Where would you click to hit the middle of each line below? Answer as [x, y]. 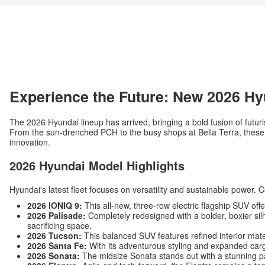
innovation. [30, 142]
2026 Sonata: [54, 256]
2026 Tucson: [54, 236]
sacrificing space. [59, 226]
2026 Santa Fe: [57, 246]
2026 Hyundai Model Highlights [97, 166]
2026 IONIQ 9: [55, 206]
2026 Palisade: [56, 216]
